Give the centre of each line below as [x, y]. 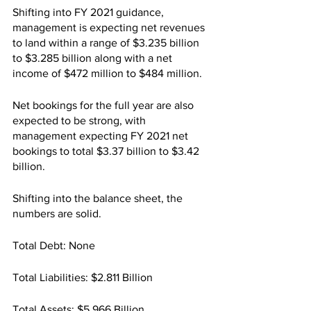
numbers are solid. [57, 214]
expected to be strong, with [81, 121]
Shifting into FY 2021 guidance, [90, 12]
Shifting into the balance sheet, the [99, 199]
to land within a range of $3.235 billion [107, 43]
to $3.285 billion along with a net [94, 58]
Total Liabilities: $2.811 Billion [83, 278]
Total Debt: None [54, 246]
